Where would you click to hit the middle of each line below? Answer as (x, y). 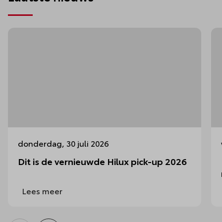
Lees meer (41, 190)
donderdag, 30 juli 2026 (63, 143)
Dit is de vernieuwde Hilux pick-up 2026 (102, 161)
